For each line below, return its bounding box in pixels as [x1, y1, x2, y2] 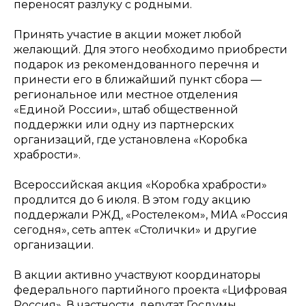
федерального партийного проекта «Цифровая [14, 283, 288, 296]
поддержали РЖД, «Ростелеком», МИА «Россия [14, 208, 288, 221]
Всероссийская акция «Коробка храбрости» [14, 178, 267, 191]
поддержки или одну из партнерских [14, 118, 234, 131]
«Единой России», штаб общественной [14, 103, 238, 116]
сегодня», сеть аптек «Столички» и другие [14, 223, 257, 236]
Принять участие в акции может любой [14, 28, 242, 41]
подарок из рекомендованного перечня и [14, 58, 260, 71]
